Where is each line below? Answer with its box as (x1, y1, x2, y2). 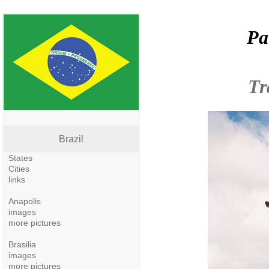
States (8, 153, 32, 163)
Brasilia (8, 240, 36, 249)
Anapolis (8, 196, 41, 206)
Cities (8, 164, 29, 174)
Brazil (59, 134, 83, 144)
